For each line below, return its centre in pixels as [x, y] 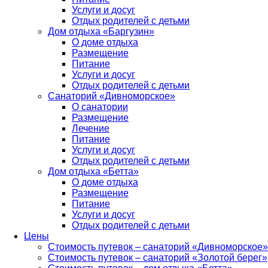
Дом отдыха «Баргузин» [101, 31]
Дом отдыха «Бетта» [93, 171]
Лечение [91, 128]
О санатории [100, 106]
